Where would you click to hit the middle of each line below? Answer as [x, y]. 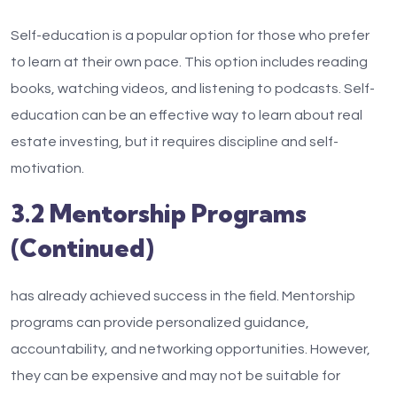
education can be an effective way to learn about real [187, 115]
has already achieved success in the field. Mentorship [183, 296]
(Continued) [82, 248]
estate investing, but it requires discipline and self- [175, 142]
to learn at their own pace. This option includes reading [189, 62]
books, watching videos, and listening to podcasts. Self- [193, 89]
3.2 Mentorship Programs [159, 213]
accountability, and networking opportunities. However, [191, 349]
